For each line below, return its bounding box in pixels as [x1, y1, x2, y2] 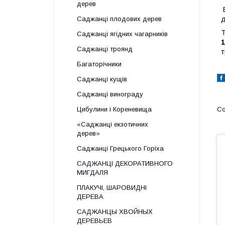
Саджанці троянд [77, 45, 133, 53]
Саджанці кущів [77, 75, 127, 83]
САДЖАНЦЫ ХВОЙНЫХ [77, 208, 153, 215]
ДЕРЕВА [77, 193, 103, 200]
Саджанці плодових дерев [77, 15, 162, 23]
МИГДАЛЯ [77, 169, 108, 176]
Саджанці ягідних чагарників [77, 30, 168, 38]
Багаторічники [77, 60, 122, 68]
